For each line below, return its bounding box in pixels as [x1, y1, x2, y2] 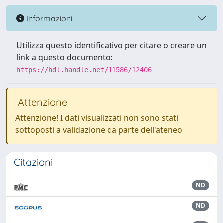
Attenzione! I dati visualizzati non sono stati [15, 112, 178, 123]
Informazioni [24, 13, 72, 23]
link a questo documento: [16, 52, 112, 63]
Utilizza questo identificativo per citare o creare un [16, 40, 207, 51]
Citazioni [14, 156, 53, 168]
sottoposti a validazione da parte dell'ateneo [15, 124, 182, 135]
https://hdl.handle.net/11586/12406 [16, 66, 152, 74]
